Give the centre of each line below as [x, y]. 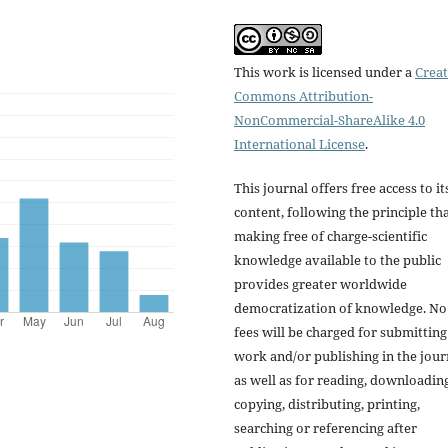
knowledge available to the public [337, 259]
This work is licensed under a [324, 71]
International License [299, 143]
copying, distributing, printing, [327, 403]
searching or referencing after [325, 427]
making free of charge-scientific [330, 235]
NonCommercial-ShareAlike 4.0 [329, 119]
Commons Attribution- [303, 95]
